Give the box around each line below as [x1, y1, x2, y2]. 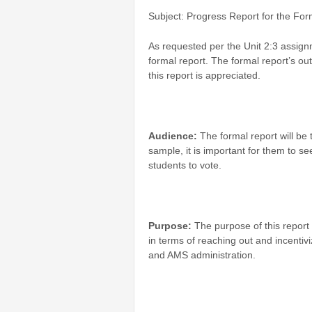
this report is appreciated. [148, 70, 260, 81]
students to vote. [148, 159, 221, 171]
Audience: [148, 130, 200, 142]
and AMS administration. [148, 249, 256, 260]
